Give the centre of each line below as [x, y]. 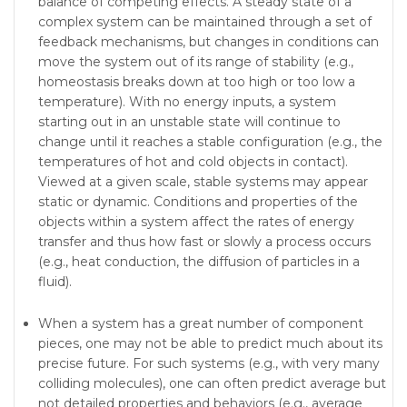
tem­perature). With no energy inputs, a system [187, 102]
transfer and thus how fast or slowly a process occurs [204, 242]
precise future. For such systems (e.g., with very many [209, 363]
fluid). [55, 282]
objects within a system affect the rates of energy [196, 222]
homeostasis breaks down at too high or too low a [197, 82]
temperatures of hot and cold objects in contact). [193, 162]
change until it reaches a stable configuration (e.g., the [210, 142]
